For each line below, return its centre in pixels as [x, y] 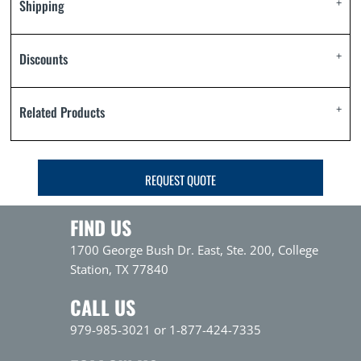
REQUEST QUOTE [180, 179]
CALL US [103, 307]
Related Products [62, 112]
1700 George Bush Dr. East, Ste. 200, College [195, 250]
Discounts [44, 59]
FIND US [101, 227]
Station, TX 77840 [120, 269]
